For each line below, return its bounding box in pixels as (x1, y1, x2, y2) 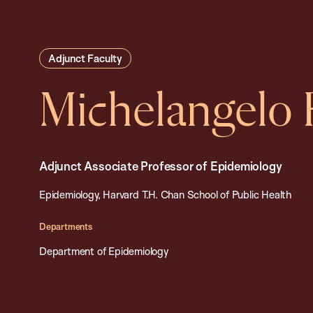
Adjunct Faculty (48, 52, 123, 65)
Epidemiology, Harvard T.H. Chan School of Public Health (39, 188, 292, 201)
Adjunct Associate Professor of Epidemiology (39, 159, 282, 173)
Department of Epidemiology (39, 245, 168, 258)
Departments (39, 221, 92, 232)
